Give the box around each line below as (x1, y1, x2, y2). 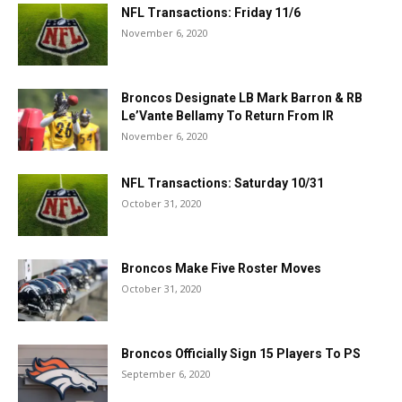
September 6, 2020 (121, 367, 211, 380)
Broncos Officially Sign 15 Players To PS (121, 346, 361, 361)
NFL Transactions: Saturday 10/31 (121, 176, 324, 190)
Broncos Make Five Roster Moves (121, 261, 321, 275)
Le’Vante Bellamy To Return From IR (121, 109, 334, 123)
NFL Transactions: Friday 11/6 (121, 5, 301, 20)
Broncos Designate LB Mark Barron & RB (121, 91, 363, 105)
